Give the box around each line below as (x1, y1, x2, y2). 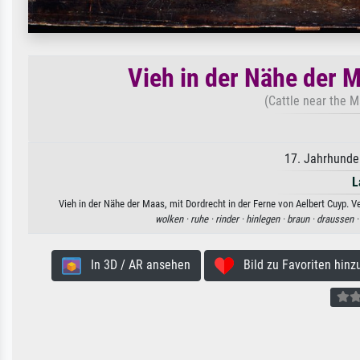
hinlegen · (246, 212, 287, 225)
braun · (287, 212, 317, 225)
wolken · (155, 212, 190, 225)
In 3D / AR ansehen (80, 256, 190, 272)
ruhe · (190, 212, 215, 225)
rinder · (215, 212, 246, 225)
